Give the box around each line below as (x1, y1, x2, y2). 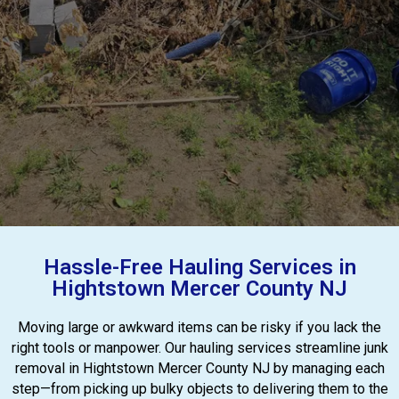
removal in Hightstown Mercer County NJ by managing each (14, 360, 385, 377)
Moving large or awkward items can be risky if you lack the (18, 319, 381, 336)
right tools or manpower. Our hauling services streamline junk (11, 339, 388, 356)
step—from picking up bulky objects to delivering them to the (11, 380, 388, 397)
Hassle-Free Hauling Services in (43, 255, 356, 280)
